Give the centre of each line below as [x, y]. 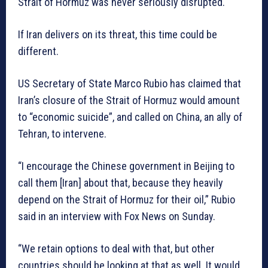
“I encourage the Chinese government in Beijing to [126, 166]
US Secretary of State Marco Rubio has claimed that [130, 84]
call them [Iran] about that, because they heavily [121, 183]
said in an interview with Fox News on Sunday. [117, 217]
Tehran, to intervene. [62, 134]
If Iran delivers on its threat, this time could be [118, 35]
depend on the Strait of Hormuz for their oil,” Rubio [127, 200]
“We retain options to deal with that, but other [116, 249]
